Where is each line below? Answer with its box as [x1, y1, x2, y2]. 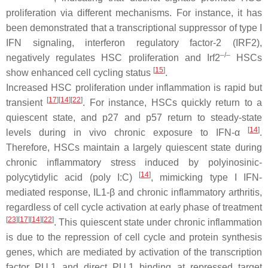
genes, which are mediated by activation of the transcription [6, 247, 262, 257]
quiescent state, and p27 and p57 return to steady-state [6, 112, 262, 123]
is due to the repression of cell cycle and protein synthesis [6, 232, 262, 242]
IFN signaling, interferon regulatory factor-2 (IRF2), [6, 38, 262, 48]
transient [6, 98, 47, 108]
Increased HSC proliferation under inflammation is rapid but [6, 83, 262, 93]
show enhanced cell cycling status [6, 68, 153, 78]
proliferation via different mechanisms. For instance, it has [6, 8, 262, 18]
